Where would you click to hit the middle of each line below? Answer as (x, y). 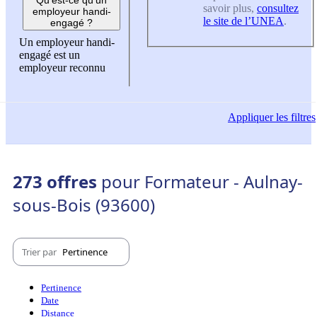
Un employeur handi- (67, 42)
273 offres (57, 182)
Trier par (40, 252)
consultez (278, 8)
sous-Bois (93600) (84, 205)
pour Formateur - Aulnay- (202, 182)
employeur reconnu (62, 67)
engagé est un (50, 54)
